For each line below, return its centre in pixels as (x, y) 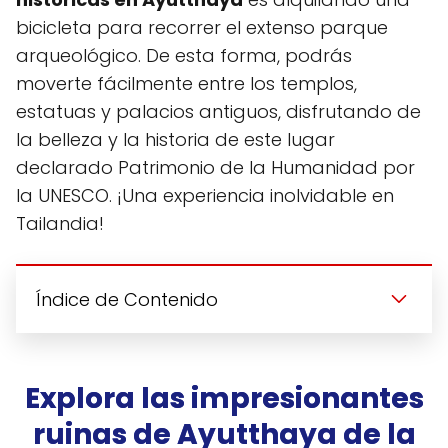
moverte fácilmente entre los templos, (186, 83)
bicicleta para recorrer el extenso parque (202, 27)
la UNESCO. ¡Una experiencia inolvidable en (205, 195)
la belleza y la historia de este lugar (175, 139)
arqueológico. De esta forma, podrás (184, 55)
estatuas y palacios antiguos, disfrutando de (218, 111)
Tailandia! (60, 223)
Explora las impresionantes (224, 398)
